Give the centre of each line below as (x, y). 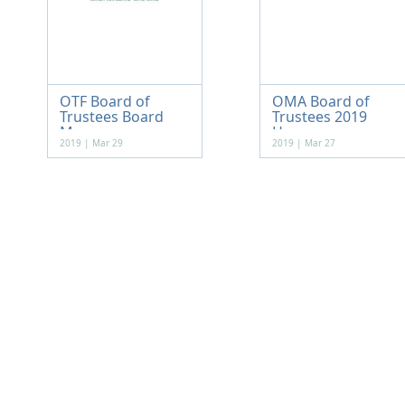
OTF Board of (104, 101)
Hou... (292, 132)
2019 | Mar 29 (91, 143)
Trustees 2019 (319, 117)
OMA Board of (320, 101)
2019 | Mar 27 (303, 143)
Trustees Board (111, 117)
